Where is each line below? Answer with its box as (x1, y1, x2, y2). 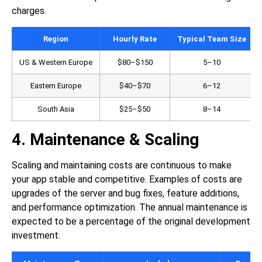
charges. (12, 5, 46, 17)
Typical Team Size (177, 35, 246, 44)
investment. (12, 230, 60, 242)
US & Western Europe (19, 58, 92, 67)
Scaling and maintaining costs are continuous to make (12, 160, 232, 171)
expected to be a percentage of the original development (12, 216, 250, 227)
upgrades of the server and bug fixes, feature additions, (12, 188, 239, 199)
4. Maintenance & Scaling (12, 130, 199, 150)
